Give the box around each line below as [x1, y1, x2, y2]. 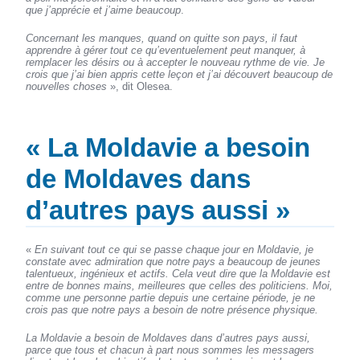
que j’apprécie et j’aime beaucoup [26, 3, 182, 16]
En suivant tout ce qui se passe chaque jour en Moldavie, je [35, 243, 314, 256]
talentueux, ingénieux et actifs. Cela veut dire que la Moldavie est [26, 267, 331, 280]
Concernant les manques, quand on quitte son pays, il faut [26, 31, 298, 44]
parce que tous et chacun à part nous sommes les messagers [26, 343, 315, 356]
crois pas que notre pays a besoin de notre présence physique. [26, 303, 319, 316]
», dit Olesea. [107, 80, 174, 92]
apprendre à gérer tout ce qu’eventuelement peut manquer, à [26, 43, 306, 56]
